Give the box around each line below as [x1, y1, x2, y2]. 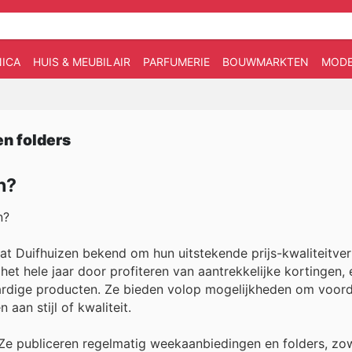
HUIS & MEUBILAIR [33, 55, 130, 68]
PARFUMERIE [143, 55, 210, 68]
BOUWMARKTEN [222, 55, 309, 68]
